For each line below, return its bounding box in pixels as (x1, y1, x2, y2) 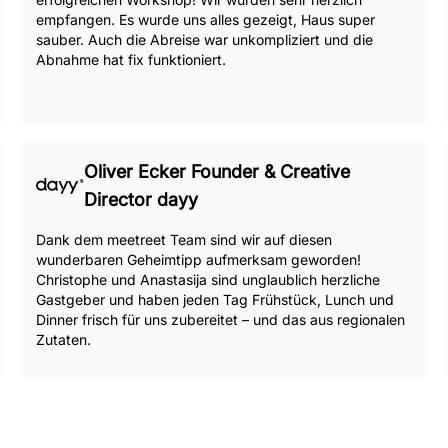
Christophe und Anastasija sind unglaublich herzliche (36, 271, 380, 288)
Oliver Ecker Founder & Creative (84, 161, 350, 182)
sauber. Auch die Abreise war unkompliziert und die (36, 31, 373, 48)
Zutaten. (36, 331, 91, 348)
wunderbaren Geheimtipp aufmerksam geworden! (36, 251, 361, 268)
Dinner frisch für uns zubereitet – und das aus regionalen (36, 311, 405, 328)
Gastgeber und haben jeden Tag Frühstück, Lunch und (36, 291, 394, 308)
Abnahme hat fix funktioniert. (36, 51, 226, 68)
